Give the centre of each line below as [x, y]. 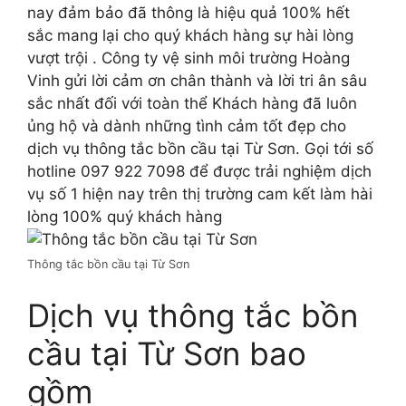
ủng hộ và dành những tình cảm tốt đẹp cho [187, 126]
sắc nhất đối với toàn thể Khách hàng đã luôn [192, 104]
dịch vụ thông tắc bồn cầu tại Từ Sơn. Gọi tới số [200, 149]
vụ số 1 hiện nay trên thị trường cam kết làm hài [200, 194]
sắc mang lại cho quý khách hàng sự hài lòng [190, 36]
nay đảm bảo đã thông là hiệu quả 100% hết [188, 13]
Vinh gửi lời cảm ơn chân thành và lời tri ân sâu [197, 81]
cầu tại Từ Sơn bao [167, 353]
